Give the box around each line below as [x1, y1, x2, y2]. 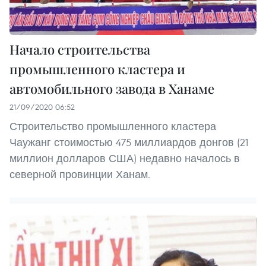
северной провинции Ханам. [9, 167, 150, 181]
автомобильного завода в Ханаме [9, 79, 214, 97]
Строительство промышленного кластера [9, 119, 216, 133]
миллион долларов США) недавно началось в [9, 151, 240, 165]
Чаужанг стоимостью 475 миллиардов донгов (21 [9, 135, 248, 149]
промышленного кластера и [9, 59, 185, 78]
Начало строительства [9, 40, 150, 58]
